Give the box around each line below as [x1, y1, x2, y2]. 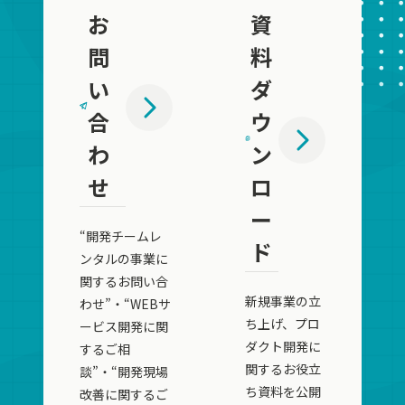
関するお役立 [245, 360, 322, 378]
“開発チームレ [80, 227, 162, 245]
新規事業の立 [245, 292, 322, 310]
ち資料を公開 [245, 382, 322, 400]
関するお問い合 [80, 272, 168, 290]
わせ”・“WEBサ [80, 295, 171, 313]
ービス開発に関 [80, 317, 168, 335]
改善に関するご [80, 385, 168, 403]
